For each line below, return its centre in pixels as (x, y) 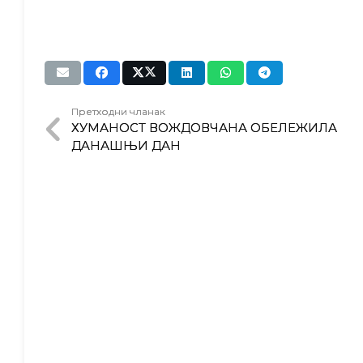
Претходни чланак (118, 111)
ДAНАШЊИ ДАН (126, 145)
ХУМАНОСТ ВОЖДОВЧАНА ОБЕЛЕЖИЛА (204, 127)
